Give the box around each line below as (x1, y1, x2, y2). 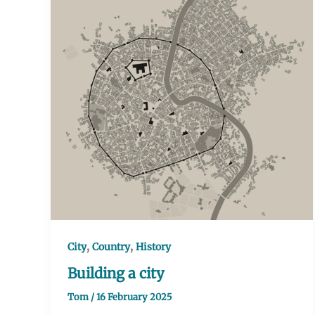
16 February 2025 (96, 290, 172, 303)
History (136, 240, 171, 254)
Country (92, 240, 130, 254)
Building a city (67, 264, 165, 282)
